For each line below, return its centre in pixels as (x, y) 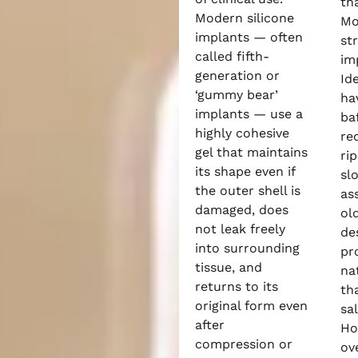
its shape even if (245, 171)
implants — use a (249, 114)
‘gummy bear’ (237, 95)
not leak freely (240, 229)
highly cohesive (242, 133)
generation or (237, 76)
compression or (244, 344)
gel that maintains (251, 152)
